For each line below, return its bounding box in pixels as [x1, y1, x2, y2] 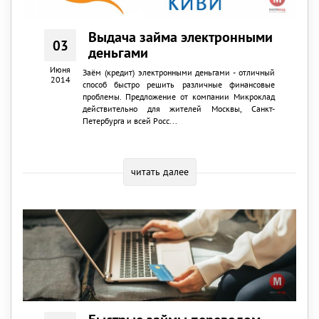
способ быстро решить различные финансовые [82, 78, 275, 90]
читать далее [130, 164, 189, 178]
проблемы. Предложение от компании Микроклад [82, 90, 275, 102]
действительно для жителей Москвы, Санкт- [82, 103, 275, 114]
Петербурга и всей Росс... [82, 115, 177, 126]
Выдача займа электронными [88, 27, 273, 46]
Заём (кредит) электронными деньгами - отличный [82, 66, 275, 78]
